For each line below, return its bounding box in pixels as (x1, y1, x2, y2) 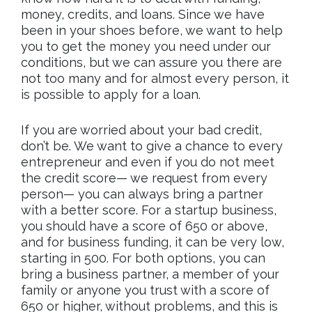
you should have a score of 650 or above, (21, 218, 267, 233)
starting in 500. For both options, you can (21, 250, 265, 265)
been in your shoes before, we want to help (21, 22, 283, 38)
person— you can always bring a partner (21, 186, 263, 201)
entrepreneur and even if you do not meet (21, 154, 274, 169)
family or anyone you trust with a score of (21, 282, 270, 297)
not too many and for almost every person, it (21, 70, 289, 86)
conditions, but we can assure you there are (21, 54, 282, 70)
